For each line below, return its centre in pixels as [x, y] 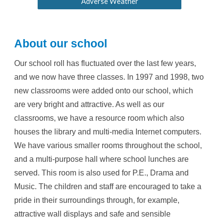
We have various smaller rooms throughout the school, [108, 146]
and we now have [46, 77]
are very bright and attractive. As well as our [89, 105]
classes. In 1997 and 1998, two [151, 77]
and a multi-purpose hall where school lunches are [102, 159]
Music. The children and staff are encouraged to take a [108, 187]
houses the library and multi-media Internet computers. [108, 132]
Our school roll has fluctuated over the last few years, [105, 64]
